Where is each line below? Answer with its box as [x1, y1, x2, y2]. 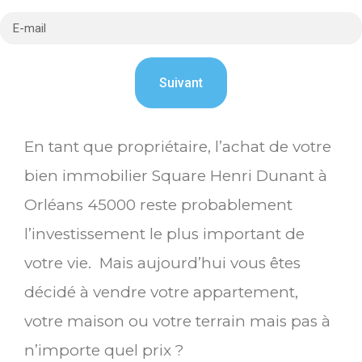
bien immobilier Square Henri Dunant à [24, 166, 327, 186]
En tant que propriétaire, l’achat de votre [24, 137, 331, 157]
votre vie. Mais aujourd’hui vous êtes [24, 254, 301, 273]
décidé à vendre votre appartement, [24, 283, 298, 302]
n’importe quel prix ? [24, 341, 184, 360]
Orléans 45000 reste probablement [24, 196, 293, 215]
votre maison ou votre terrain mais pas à [24, 312, 330, 331]
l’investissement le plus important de [24, 225, 305, 244]
